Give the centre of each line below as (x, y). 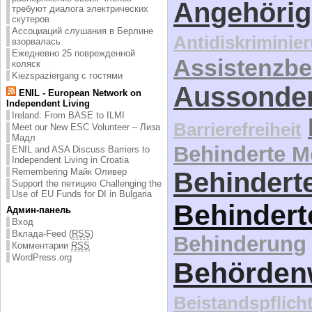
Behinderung (240, 244)
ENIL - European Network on (79, 93)
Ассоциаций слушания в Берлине (83, 31)
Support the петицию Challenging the (87, 183)
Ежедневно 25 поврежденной (73, 53)
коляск (26, 63)
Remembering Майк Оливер (69, 171)
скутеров (31, 19)
